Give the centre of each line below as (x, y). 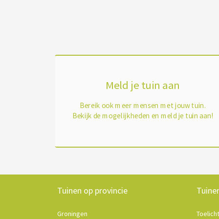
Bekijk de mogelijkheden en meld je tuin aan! (143, 115)
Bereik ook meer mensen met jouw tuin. (143, 105)
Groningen (72, 214)
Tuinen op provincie (92, 190)
